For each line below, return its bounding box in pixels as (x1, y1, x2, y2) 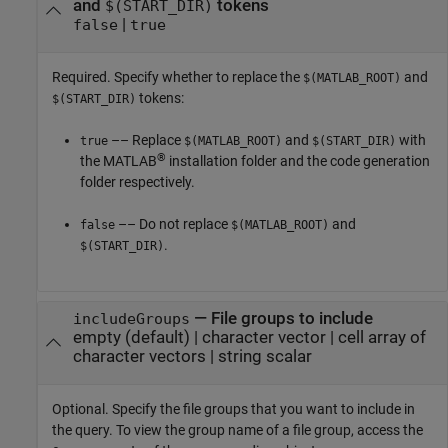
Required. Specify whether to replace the (52, 69, 303, 86)
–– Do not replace (115, 216, 231, 233)
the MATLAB (80, 153, 157, 170)
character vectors (72, 346, 206, 366)
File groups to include (210, 308, 373, 328)
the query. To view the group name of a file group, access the (52, 422, 423, 439)
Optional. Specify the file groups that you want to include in (52, 401, 415, 418)
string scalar (217, 346, 312, 366)
